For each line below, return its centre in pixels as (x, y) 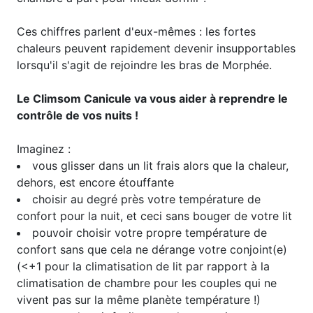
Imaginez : (44, 148)
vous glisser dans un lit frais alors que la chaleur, (160, 165)
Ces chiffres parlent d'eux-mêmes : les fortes (136, 31)
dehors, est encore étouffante (95, 182)
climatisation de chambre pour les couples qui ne (147, 283)
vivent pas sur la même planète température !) (139, 299)
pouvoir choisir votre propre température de (150, 232)
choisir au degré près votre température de (146, 199)
